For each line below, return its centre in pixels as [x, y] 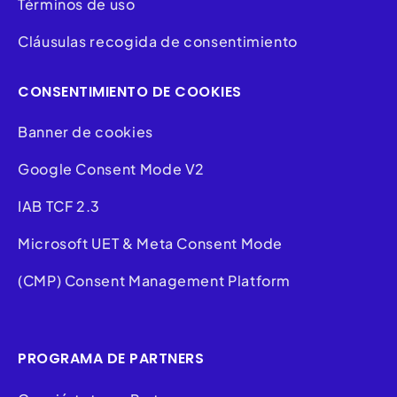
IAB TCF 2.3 [59, 206]
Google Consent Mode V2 [112, 168]
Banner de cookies [87, 131]
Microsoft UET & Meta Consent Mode [151, 243]
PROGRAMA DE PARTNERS [111, 359]
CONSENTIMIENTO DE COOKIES [130, 91]
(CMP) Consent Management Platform [155, 280]
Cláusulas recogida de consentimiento [158, 42]
